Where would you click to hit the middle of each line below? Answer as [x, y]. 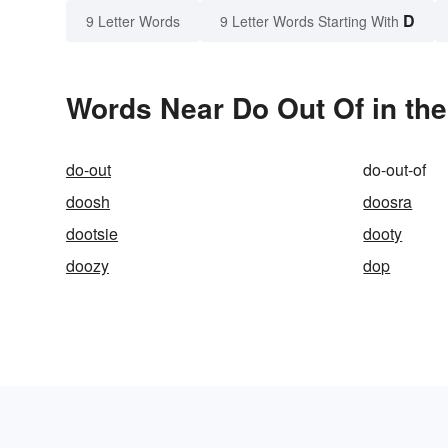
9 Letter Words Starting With [309, 21]
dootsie [92, 234]
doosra [388, 202]
